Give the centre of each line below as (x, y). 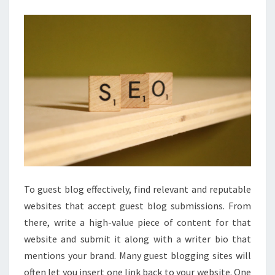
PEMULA (158, 13)
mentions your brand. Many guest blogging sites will (137, 255)
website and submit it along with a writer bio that (137, 238)
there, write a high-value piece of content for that (137, 222)
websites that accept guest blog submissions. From (137, 205)
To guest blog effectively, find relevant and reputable (137, 189)
